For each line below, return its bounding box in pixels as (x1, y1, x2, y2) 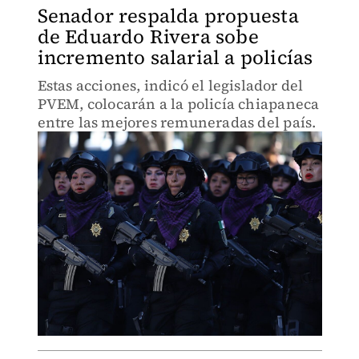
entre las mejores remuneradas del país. (37, 112, 317, 132)
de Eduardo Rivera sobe (37, 23, 259, 50)
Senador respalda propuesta (37, 2, 299, 29)
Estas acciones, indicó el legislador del (37, 75, 304, 95)
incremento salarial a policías (37, 44, 313, 71)
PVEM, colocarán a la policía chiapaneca (37, 94, 320, 114)
